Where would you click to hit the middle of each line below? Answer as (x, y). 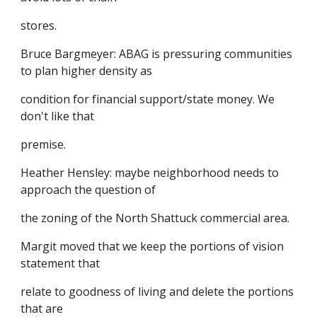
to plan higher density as (87, 71)
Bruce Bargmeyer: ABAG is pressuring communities (157, 54)
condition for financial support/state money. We (148, 99)
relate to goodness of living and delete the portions (157, 292)
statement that (60, 263)
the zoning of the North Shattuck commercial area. (155, 218)
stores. (39, 25)
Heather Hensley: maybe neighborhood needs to (150, 173)
